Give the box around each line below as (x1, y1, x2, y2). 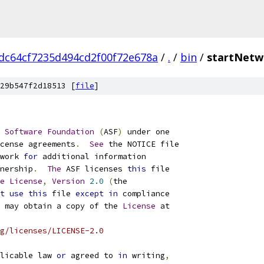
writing (127, 250, 165, 260)
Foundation (47, 127, 94, 137)
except (75, 189, 104, 199)
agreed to (66, 250, 118, 260)
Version (52, 176, 85, 186)
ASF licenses (61, 164, 127, 174)
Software (5, 127, 42, 137)
